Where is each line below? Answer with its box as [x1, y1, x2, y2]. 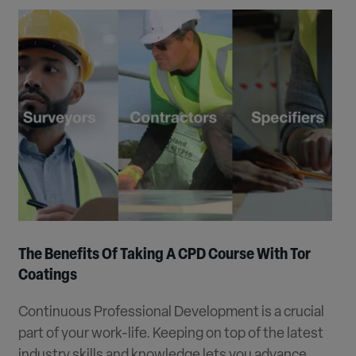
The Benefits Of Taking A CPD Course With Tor [18, 246, 311, 263]
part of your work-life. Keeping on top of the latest [18, 326, 324, 342]
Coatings [18, 267, 78, 284]
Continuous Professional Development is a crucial [18, 304, 325, 320]
